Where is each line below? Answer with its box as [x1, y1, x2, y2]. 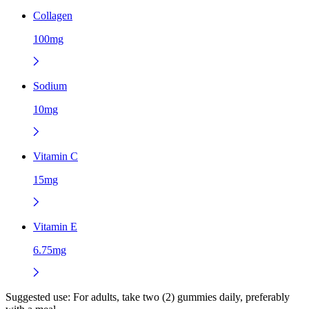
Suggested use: [6, 290, 70, 303]
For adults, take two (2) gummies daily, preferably [70, 290, 290, 303]
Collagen [33, 9, 72, 21]
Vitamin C [33, 150, 78, 162]
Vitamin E [33, 220, 77, 232]
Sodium [33, 79, 67, 92]
